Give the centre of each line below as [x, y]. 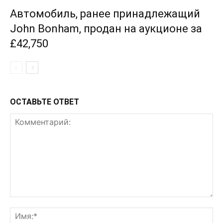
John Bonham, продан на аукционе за [106, 29]
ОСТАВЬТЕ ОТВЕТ [45, 102]
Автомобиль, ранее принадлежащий [105, 14]
